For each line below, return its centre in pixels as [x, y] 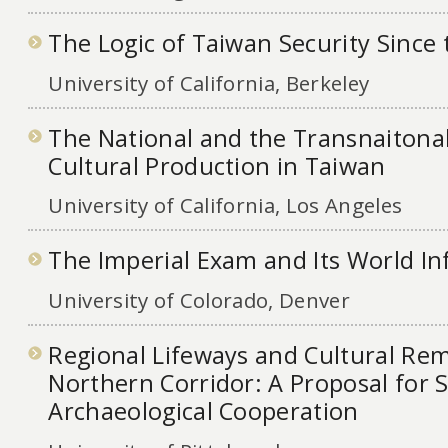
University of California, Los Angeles [225, 205]
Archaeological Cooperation [203, 410]
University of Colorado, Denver [199, 300]
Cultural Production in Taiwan [217, 165]
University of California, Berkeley [209, 82]
